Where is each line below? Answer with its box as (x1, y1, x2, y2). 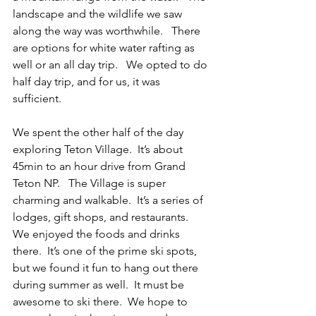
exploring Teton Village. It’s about (13, 142, 186, 156)
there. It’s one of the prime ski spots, (13, 243, 200, 257)
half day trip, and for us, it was (13, 74, 163, 88)
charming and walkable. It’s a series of (13, 193, 206, 207)
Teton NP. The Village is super (13, 176, 169, 190)
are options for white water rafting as (13, 40, 197, 54)
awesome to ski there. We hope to (13, 294, 190, 308)
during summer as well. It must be (13, 277, 187, 291)
